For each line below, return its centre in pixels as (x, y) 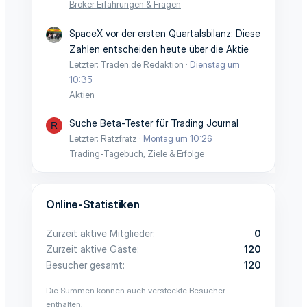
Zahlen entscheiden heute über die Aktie (159, 49)
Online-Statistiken (93, 204)
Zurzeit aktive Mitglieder (99, 233)
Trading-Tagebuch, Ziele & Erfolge (137, 153)
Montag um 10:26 (178, 138)
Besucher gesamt (84, 265)
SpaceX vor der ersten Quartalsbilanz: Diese (165, 33)
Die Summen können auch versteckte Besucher (136, 290)
